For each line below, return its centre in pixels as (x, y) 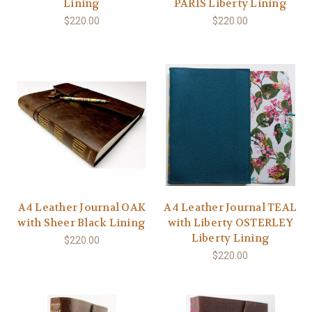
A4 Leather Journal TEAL (231, 207)
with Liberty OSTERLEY (230, 223)
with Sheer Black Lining (82, 223)
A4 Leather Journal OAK (81, 207)
